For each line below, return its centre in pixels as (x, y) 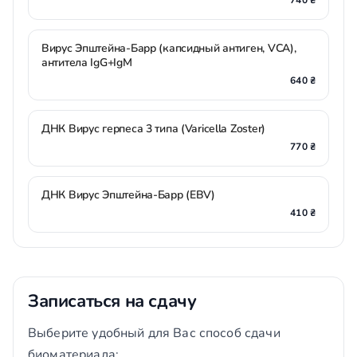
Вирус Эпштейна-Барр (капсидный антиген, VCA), (169, 48)
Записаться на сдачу (112, 301)
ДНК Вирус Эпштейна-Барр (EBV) (128, 195)
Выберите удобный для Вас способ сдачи (154, 333)
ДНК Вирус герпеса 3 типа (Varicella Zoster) (153, 129)
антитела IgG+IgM (87, 63)
